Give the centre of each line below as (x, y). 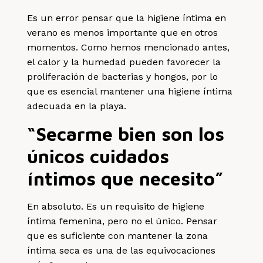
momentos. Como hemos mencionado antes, (129, 47)
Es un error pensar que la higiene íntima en (127, 18)
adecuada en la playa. (77, 106)
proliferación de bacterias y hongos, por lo (123, 76)
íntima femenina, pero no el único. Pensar (122, 221)
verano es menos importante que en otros (123, 32)
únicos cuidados (98, 156)
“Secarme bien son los (126, 134)
